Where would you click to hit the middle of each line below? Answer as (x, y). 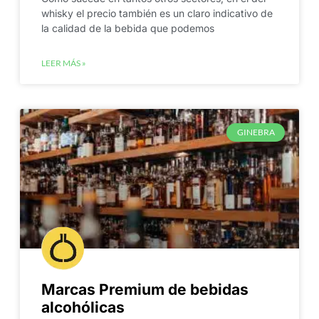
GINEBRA (256, 132)
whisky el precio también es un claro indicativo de (157, 13)
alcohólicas (83, 307)
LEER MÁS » (63, 63)
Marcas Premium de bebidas (145, 289)
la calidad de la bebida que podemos (127, 28)
